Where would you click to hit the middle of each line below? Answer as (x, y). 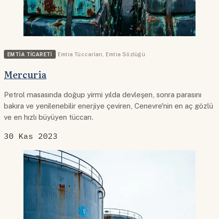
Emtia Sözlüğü (125, 55)
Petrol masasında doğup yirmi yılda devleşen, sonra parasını (103, 94)
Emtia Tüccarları (80, 55)
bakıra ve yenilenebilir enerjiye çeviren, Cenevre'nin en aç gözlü (109, 106)
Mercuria (25, 75)
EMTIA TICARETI (30, 55)
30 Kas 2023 (31, 136)
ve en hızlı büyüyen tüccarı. (49, 117)
